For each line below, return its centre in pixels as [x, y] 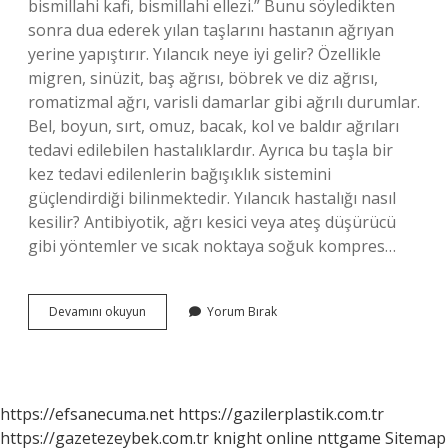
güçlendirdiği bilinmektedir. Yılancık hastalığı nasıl [212, 198]
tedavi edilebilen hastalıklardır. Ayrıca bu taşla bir [210, 150]
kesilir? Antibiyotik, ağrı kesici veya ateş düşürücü [212, 222]
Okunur [166, 364]
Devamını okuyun [97, 311]
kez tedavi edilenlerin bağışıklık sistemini [179, 174]
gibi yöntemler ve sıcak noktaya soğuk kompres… [212, 246]
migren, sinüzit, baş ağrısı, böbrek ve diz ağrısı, [203, 78]
